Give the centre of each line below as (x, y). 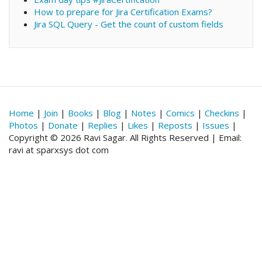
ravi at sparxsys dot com (59, 150)
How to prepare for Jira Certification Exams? (123, 11)
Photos (23, 125)
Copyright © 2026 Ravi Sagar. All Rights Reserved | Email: (125, 138)
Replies (103, 125)
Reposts (175, 125)
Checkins (222, 113)
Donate (63, 125)
